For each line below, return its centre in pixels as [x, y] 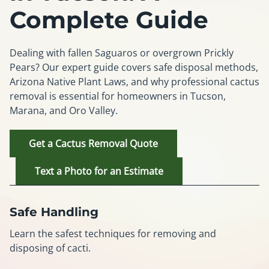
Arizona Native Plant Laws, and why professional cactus [134, 82]
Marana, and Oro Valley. [64, 110]
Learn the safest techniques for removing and [113, 234]
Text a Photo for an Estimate [99, 171]
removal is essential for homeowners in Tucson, [118, 96]
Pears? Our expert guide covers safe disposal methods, [134, 67]
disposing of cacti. [50, 248]
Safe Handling [54, 212]
